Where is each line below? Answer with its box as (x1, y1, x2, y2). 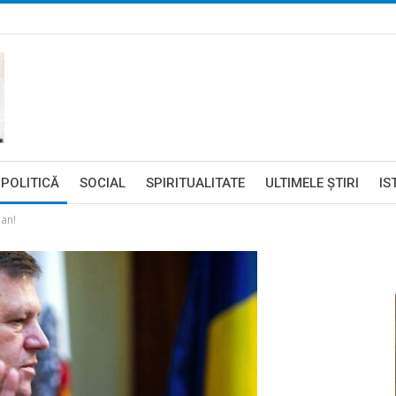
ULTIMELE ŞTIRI (265, 175, 359, 191)
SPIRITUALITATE (146, 175, 245, 191)
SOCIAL (80, 175, 126, 191)
